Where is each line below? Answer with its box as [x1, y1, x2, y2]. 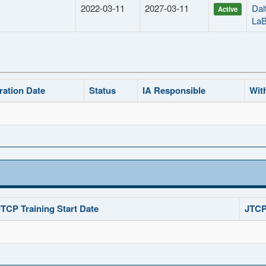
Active [217, 4, 237, 14]
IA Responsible [142, 84, 205, 97]
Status [89, 84, 116, 97]
